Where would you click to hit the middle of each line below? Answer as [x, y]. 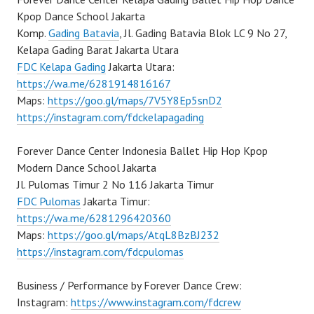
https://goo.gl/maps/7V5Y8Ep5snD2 [135, 101]
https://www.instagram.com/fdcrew [156, 302]
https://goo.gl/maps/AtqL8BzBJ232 [134, 235]
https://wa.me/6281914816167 [94, 84]
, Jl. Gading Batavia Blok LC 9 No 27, [203, 33]
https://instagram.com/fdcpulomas [100, 252]
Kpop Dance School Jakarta [81, 16]
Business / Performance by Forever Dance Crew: [129, 286]
